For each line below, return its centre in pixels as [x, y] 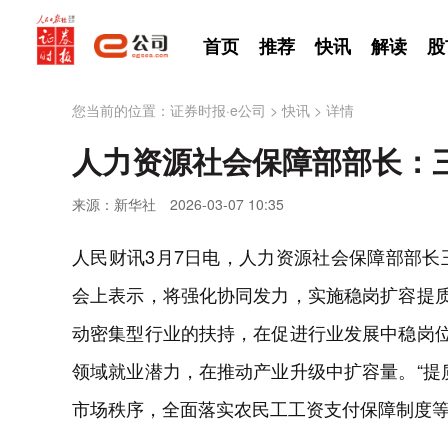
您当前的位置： [121, 110]
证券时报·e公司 [218, 110]
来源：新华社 [114, 204]
